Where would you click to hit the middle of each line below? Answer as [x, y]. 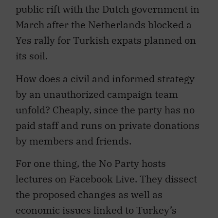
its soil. [32, 51]
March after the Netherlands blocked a [104, 20]
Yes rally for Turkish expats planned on [106, 36]
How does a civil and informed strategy [105, 73]
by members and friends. [73, 136]
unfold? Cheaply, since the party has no [105, 105]
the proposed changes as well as [89, 190]
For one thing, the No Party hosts [91, 159]
